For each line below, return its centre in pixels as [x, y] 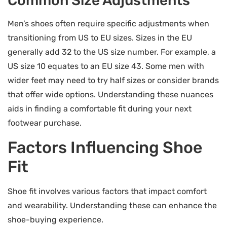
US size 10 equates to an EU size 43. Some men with [106, 66]
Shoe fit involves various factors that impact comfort [107, 191]
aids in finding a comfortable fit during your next [100, 109]
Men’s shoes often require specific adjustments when [108, 24]
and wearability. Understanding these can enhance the [112, 205]
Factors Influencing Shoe [105, 147]
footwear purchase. [45, 123]
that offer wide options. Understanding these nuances [110, 95]
